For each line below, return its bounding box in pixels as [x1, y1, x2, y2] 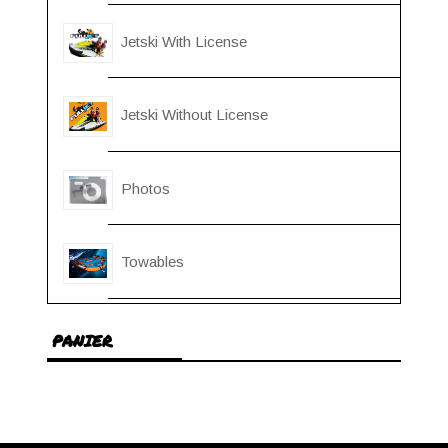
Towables [120, 253, 184, 271]
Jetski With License [120, 32, 247, 50]
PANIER [52, 328, 112, 352]
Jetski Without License [120, 106, 268, 124]
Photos [120, 179, 170, 197]
